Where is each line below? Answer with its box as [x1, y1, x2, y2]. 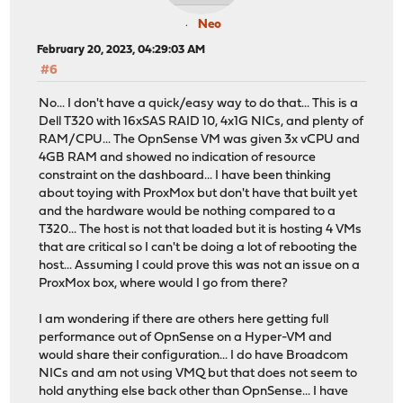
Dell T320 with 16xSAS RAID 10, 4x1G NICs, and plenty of [39, 114, 364, 129]
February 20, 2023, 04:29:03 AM [37, 44, 206, 57]
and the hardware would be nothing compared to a [39, 204, 336, 219]
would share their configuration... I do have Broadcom [39, 348, 349, 363]
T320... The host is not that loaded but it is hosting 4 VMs [39, 222, 363, 237]
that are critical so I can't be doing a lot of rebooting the [39, 240, 358, 255]
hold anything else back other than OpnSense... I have [39, 384, 349, 399]
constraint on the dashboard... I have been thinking [39, 168, 332, 183]
